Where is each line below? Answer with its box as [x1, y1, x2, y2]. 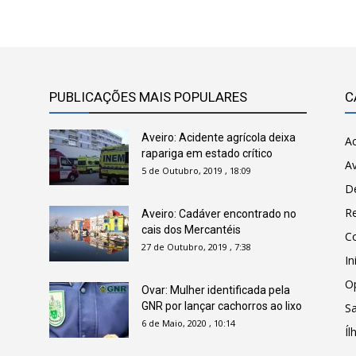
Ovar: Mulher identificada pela [141, 284, 290, 296]
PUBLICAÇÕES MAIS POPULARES [49, 89, 247, 105]
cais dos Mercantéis [141, 223, 241, 236]
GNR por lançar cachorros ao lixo [141, 300, 302, 312]
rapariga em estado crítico [141, 147, 273, 160]
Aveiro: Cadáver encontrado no [141, 207, 296, 220]
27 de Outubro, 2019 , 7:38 [141, 241, 251, 253]
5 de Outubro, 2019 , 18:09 [141, 164, 251, 176]
